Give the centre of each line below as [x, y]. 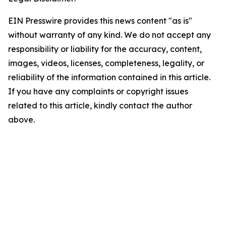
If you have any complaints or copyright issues [98, 91]
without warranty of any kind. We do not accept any [109, 35]
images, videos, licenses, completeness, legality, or [106, 63]
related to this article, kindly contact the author [100, 105]
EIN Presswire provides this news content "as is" [100, 21]
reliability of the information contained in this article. [109, 77]
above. [21, 120]
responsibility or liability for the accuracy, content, [105, 49]
